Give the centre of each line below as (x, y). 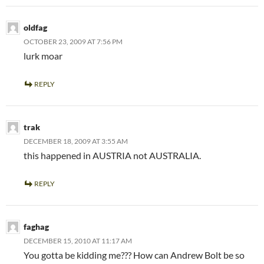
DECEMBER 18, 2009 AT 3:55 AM (76, 141)
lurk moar (43, 56)
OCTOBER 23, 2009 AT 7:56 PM (73, 42)
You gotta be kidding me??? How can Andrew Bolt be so (134, 255)
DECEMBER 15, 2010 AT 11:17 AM (78, 241)
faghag (36, 227)
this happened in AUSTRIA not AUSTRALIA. (112, 156)
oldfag (35, 28)
